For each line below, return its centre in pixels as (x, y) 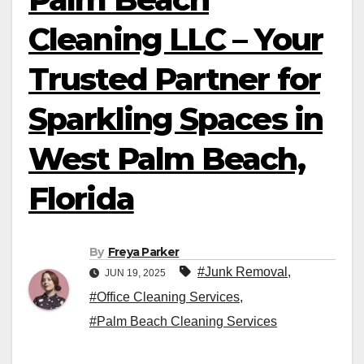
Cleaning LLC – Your (175, 39)
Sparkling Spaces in (175, 119)
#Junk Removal (243, 272)
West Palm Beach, (167, 159)
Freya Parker (143, 252)
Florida (81, 199)
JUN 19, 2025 (135, 273)
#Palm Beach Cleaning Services (183, 322)
